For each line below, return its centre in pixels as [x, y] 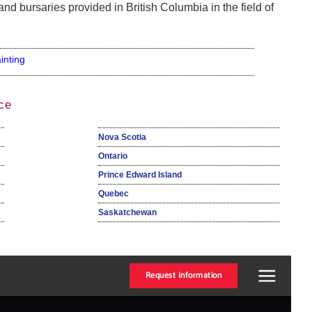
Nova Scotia [122, 138]
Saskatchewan [127, 213]
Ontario [112, 156]
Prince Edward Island [140, 175]
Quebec [113, 194]
